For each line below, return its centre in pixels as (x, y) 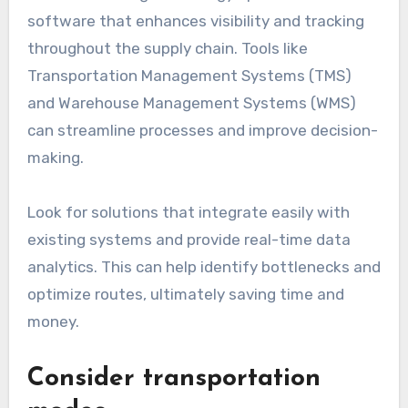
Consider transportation (173, 378)
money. (53, 321)
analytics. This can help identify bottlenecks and (204, 266)
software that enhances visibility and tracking (195, 20)
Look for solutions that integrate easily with (188, 212)
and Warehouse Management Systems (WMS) (191, 102)
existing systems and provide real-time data (189, 239)
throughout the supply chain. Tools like (167, 48)
